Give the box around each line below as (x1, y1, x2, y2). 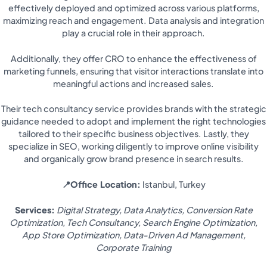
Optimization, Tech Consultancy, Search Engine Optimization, (10, 216, 257, 228)
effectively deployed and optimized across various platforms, (8, 2, 259, 14)
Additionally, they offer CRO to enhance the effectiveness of (10, 52, 257, 64)
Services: (14, 204, 55, 215)
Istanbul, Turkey (140, 179, 206, 190)
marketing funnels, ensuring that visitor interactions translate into (4, 65, 263, 76)
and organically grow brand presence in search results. (23, 153, 244, 164)
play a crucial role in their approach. (62, 27, 205, 39)
